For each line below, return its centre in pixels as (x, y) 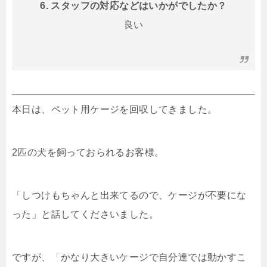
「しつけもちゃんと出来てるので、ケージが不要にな (129, 195)
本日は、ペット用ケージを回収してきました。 (115, 110)
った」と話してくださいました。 (85, 215)
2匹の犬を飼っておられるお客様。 (88, 153)
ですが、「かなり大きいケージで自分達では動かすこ (129, 257)
